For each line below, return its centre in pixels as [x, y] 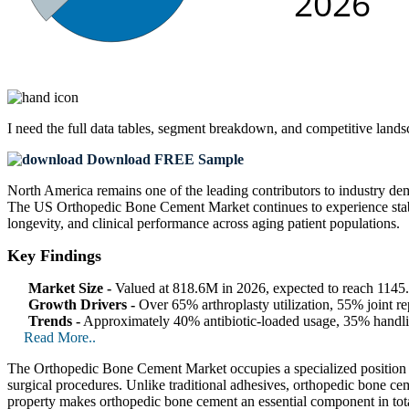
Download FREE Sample [163, 159]
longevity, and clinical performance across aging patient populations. [204, 223]
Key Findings [54, 255]
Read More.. [60, 337]
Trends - [54, 320]
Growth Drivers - [82, 304]
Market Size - [70, 288]
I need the [37, 128]
